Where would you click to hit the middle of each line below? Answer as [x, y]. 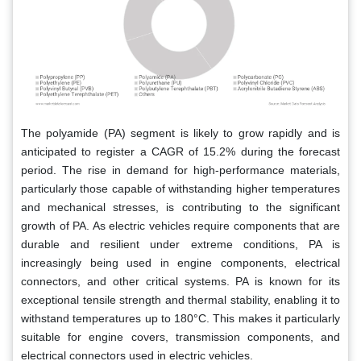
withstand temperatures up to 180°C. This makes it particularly [180, 318]
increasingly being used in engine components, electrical [180, 262]
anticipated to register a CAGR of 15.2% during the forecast [180, 151]
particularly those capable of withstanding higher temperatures [180, 188]
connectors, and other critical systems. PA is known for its [180, 281]
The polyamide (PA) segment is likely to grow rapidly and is [180, 133]
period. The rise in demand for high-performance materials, [180, 170]
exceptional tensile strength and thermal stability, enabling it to [180, 299]
